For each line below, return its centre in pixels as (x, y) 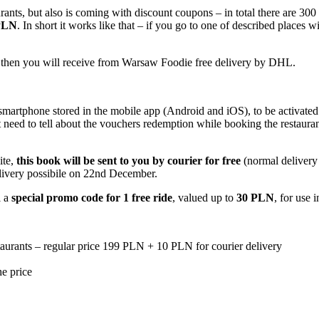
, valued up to (204, 197)
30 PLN (255, 197)
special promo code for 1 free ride (92, 197)
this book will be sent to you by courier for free (130, 160)
